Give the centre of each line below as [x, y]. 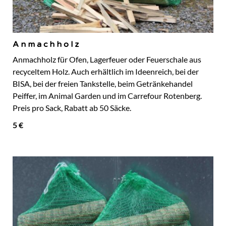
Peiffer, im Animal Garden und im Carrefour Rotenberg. [107, 96]
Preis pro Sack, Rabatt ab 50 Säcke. [72, 108]
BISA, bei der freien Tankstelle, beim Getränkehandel [103, 84]
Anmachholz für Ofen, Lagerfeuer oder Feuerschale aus [107, 60]
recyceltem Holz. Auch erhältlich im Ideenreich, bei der [106, 72]
